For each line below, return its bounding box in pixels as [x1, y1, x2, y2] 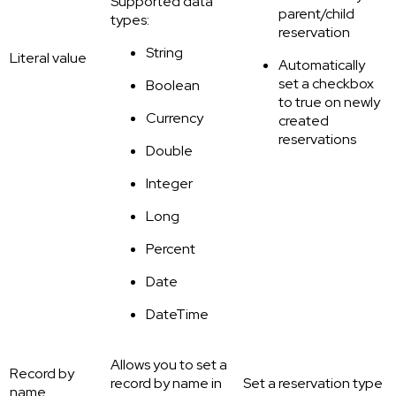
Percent [146, 240, 195, 259]
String [146, 43, 183, 63]
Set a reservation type [243, 374, 383, 393]
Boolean [146, 76, 200, 95]
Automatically [278, 56, 365, 75]
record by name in [110, 374, 222, 393]
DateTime [146, 305, 209, 324]
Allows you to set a [110, 355, 227, 375]
